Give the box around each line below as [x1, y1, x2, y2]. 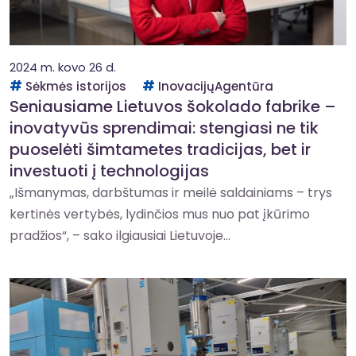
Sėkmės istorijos [25, 78, 126, 95]
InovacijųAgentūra [158, 78, 273, 95]
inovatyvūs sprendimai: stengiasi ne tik [10, 117, 319, 139]
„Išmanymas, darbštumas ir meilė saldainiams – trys [10, 184, 332, 202]
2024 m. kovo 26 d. [10, 59, 116, 75]
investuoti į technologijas [10, 160, 209, 182]
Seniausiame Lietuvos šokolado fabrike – [10, 95, 336, 118]
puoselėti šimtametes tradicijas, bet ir [10, 138, 311, 161]
